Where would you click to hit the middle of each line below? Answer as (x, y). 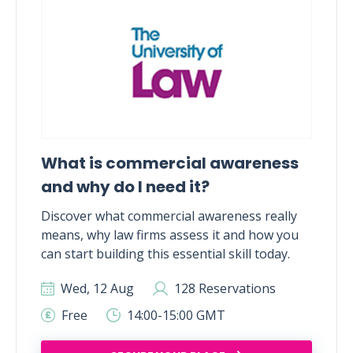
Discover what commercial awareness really (169, 216)
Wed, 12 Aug (96, 288)
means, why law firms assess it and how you (170, 235)
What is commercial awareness (170, 163)
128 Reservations (223, 288)
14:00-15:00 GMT (175, 315)
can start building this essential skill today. (165, 254)
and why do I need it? (125, 187)
